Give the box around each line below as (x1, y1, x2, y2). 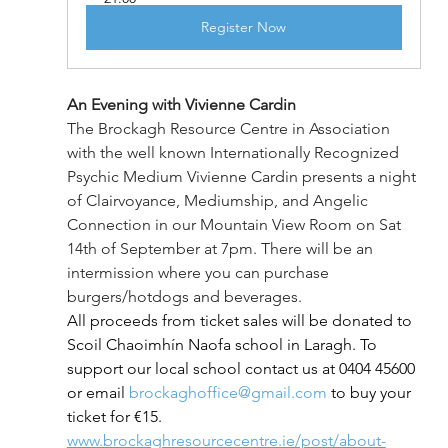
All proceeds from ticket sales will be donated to (66, 311, 416, 331)
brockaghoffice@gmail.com (128, 383, 327, 403)
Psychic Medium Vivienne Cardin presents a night (66, 167, 420, 187)
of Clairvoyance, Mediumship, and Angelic (66, 191, 372, 211)
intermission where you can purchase (66, 263, 333, 283)
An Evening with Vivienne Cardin (66, 95, 296, 115)
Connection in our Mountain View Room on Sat (66, 215, 405, 235)
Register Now (201, 18, 287, 37)
